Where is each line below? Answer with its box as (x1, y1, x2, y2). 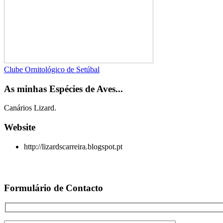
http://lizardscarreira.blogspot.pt (24, 142, 122, 151)
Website (4, 122, 35, 133)
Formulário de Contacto (4, 182, 103, 193)
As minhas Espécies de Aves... (4, 83, 123, 94)
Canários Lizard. (4, 104, 56, 112)
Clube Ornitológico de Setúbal (4, 65, 100, 74)
